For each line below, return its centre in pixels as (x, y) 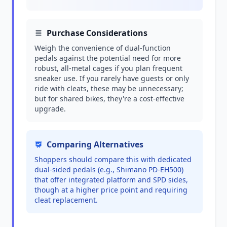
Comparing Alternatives (95, 144)
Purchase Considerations (97, 33)
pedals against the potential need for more (108, 58)
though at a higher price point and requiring (111, 190)
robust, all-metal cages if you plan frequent (108, 68)
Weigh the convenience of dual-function (103, 48)
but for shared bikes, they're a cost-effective (109, 99)
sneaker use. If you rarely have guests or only (112, 78)
